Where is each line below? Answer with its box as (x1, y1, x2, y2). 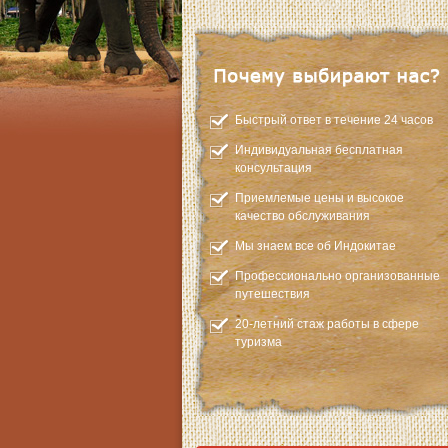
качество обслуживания (235, 209, 370, 223)
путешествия (235, 287, 310, 301)
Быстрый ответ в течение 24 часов (235, 113, 433, 127)
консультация (235, 161, 312, 175)
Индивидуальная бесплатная (235, 143, 403, 157)
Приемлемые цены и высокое (235, 191, 404, 205)
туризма (235, 335, 282, 349)
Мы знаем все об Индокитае (235, 239, 396, 253)
